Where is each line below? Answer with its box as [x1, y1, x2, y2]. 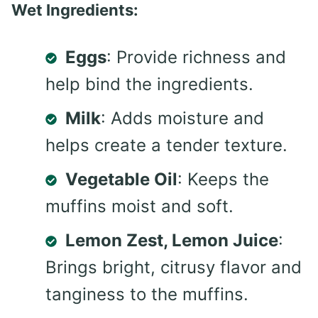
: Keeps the [177, 168, 269, 190]
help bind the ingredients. [45, 73, 253, 94]
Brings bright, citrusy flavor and [45, 256, 302, 278]
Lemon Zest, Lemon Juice [65, 229, 278, 251]
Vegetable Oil [65, 168, 177, 190]
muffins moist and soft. [45, 195, 234, 216]
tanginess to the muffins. [45, 283, 248, 305]
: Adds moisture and [101, 107, 264, 128]
